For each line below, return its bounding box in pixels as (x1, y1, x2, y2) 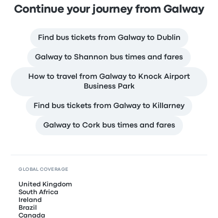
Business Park (83, 83, 135, 90)
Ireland (18, 197, 42, 203)
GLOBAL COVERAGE (18, 167, 69, 172)
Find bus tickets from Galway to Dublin (37, 34, 181, 41)
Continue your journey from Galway (14, 4, 204, 15)
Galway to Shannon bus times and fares (35, 54, 183, 61)
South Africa (18, 189, 59, 195)
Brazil (18, 204, 37, 211)
